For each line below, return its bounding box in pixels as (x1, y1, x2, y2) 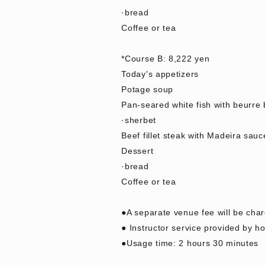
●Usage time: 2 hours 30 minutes (121, 238, 259, 248)
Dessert (121, 146, 154, 156)
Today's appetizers (121, 69, 199, 79)
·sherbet (121, 115, 156, 125)
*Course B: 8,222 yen (121, 54, 210, 64)
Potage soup (121, 85, 174, 95)
